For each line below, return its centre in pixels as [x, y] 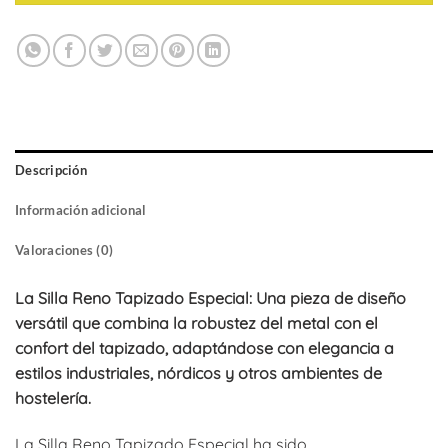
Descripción [51, 169]
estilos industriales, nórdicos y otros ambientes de [198, 372]
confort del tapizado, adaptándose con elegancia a [204, 347]
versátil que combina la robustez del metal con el [196, 322]
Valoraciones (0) [64, 249]
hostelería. [53, 397]
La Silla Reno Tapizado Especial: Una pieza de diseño [210, 297]
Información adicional [81, 209]
